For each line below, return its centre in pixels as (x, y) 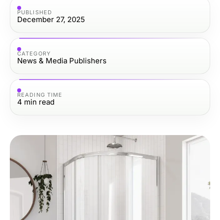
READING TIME (40, 95)
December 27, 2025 (51, 19)
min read (39, 102)
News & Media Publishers (62, 60)
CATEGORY (34, 53)
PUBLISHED (35, 12)
